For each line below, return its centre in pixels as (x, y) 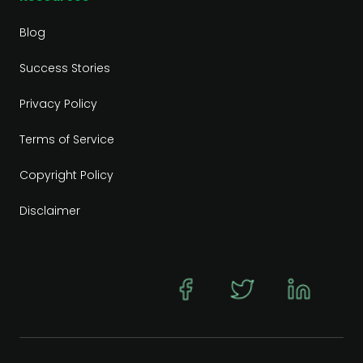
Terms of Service (67, 140)
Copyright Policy (66, 175)
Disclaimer (50, 211)
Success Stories (65, 68)
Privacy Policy (58, 104)
